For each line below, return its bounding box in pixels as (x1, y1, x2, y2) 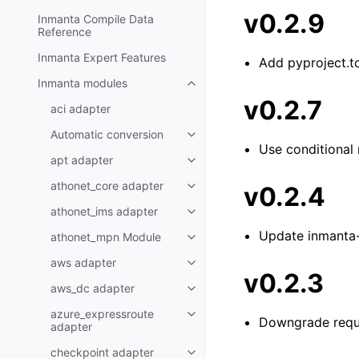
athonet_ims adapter (50, 204, 158, 219)
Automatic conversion (50, 127, 163, 142)
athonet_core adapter (50, 179, 163, 193)
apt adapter (50, 153, 113, 167)
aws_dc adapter (50, 281, 135, 296)
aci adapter (50, 102, 111, 116)
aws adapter (50, 256, 116, 270)
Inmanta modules (38, 76, 127, 91)
